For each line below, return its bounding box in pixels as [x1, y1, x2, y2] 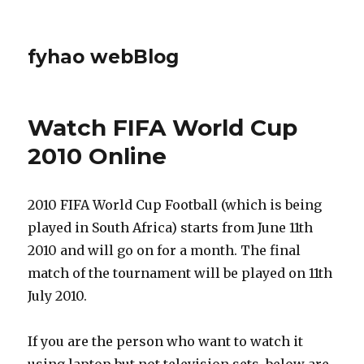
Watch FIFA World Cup [28, 114, 298, 141]
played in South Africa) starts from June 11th [28, 219, 314, 236]
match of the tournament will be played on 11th [28, 265, 333, 281]
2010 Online [28, 142, 167, 170]
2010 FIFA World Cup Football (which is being [28, 197, 323, 213]
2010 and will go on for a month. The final [28, 242, 301, 258]
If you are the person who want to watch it [28, 333, 304, 349]
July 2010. [28, 288, 88, 304]
